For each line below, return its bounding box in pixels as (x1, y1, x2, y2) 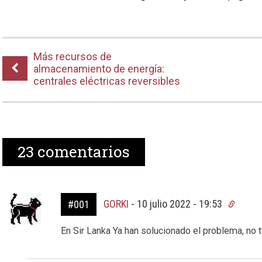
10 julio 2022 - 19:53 (136, 198, 225, 210)
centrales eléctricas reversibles (33, 75, 181, 87)
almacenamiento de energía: (33, 63, 165, 75)
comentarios (34, 142, 130, 161)
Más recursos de (33, 50, 112, 63)
